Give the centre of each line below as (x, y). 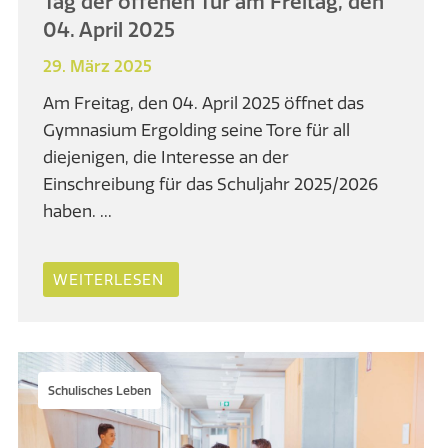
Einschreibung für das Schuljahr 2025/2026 (211, 184)
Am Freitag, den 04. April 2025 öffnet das (204, 103)
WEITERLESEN (109, 280)
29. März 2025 (98, 66)
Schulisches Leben (100, 391)
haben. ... (78, 211)
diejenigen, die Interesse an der (166, 157)
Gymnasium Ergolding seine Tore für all (197, 130)
